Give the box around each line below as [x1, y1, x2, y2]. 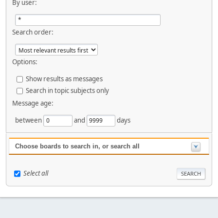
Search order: [12, 28, 54, 37]
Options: [12, 57, 37, 67]
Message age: [12, 99, 54, 108]
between [15, 115, 43, 125]
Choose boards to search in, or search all [15, 143, 140, 150]
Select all [23, 168, 48, 178]
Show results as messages [26, 74, 103, 83]
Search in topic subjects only [26, 86, 109, 95]
